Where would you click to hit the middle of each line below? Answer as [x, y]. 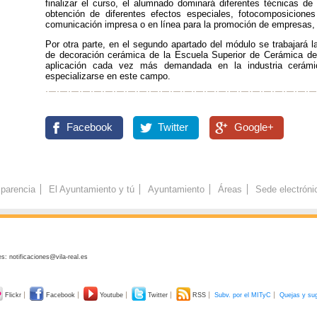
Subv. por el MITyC [243, 295]
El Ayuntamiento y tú [91, 190]
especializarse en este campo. [108, 76]
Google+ [254, 127]
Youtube [111, 295]
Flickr [13, 295]
